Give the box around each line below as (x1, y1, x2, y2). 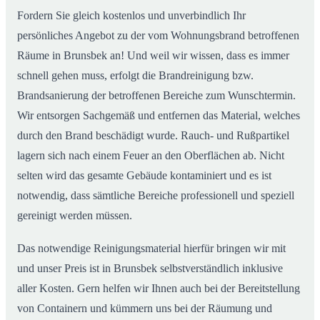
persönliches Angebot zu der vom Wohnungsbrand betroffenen (17, 29, 299, 42)
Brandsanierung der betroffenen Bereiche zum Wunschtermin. (17, 89, 296, 102)
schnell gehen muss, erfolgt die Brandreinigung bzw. (17, 69, 254, 82)
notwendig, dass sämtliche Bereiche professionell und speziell (17, 189, 294, 202)
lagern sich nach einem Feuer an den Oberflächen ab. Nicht (17, 149, 284, 162)
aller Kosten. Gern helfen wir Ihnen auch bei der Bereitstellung (17, 282, 300, 295)
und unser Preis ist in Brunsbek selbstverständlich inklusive (17, 262, 283, 275)
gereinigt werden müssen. (17, 209, 132, 222)
